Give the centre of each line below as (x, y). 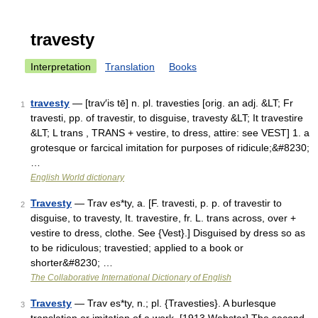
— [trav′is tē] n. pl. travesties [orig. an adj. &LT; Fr (181, 103)
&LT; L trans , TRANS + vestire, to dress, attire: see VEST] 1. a (170, 133)
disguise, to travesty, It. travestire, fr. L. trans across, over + (163, 218)
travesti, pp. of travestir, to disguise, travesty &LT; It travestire (167, 118)
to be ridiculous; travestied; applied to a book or (137, 248)
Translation (130, 67)
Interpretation (61, 67)
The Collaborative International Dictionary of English (131, 278)
